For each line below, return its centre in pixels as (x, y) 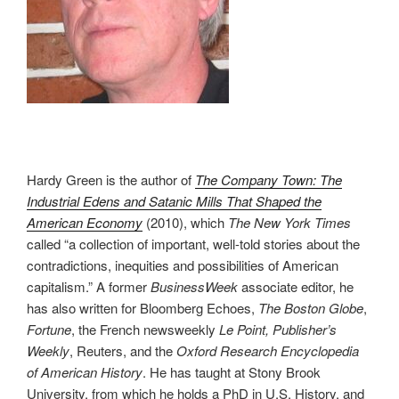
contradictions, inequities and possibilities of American (183, 265)
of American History (85, 371)
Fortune (49, 329)
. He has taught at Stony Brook (232, 371)
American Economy (85, 222)
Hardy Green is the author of (111, 179)
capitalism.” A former (89, 286)
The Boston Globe (311, 307)
